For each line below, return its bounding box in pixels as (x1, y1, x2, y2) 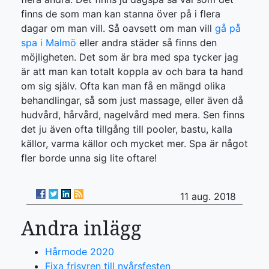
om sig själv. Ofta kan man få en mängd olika (21, 80, 226, 92)
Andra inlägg (21, 215, 142, 241)
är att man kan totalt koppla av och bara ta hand (21, 65, 243, 77)
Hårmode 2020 (45, 246, 114, 258)
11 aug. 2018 (180, 190, 236, 202)
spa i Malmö (21, 37, 76, 49)
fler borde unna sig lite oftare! (21, 152, 157, 164)
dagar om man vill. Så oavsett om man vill (21, 22, 215, 34)
